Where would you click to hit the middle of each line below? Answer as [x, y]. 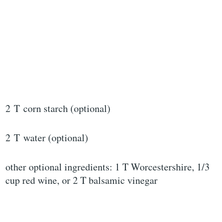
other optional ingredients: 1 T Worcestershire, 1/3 [108, 167]
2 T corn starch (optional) [58, 109]
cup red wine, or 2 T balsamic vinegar [82, 180]
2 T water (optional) [47, 138]
